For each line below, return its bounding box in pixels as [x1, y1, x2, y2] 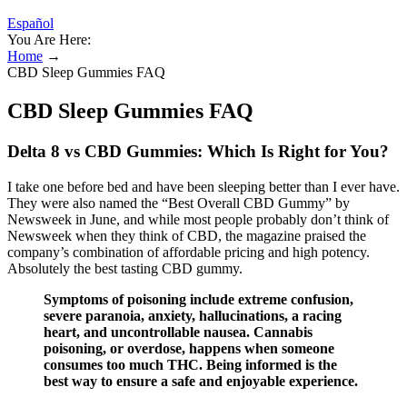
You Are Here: [7, 32, 91, 47]
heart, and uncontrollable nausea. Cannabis [44, 323, 313, 340]
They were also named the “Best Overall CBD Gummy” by [7, 194, 350, 211]
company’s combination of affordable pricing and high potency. [7, 243, 370, 260]
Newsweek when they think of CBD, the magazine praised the [7, 227, 366, 243]
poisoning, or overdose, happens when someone [44, 340, 334, 356]
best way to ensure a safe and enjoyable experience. [44, 372, 358, 389]
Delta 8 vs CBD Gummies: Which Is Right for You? [7, 141, 389, 161]
